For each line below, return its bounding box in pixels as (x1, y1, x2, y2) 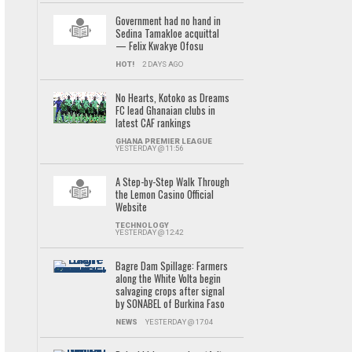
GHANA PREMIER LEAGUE (115, 137, 212, 145)
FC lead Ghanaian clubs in (115, 103, 215, 118)
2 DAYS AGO (141, 60, 183, 68)
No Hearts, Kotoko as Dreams (115, 90, 229, 105)
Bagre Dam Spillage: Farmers (115, 258, 228, 273)
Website (115, 200, 147, 214)
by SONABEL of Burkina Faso (115, 296, 225, 311)
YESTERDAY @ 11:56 (115, 144, 183, 152)
